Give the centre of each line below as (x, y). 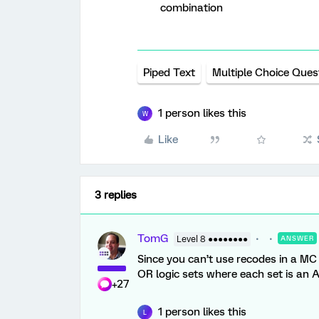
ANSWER (297, 238)
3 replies (116, 195)
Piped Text (169, 73)
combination (192, 8)
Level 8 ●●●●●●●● (212, 239)
